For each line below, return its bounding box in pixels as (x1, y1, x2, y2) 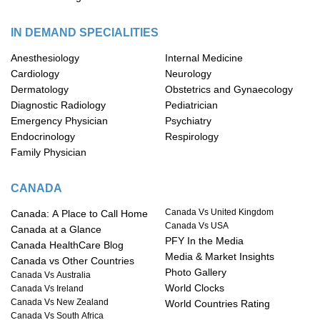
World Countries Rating (165, 298, 270, 310)
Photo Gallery (165, 266, 226, 279)
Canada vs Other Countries (11, 255, 134, 267)
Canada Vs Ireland (11, 284, 84, 294)
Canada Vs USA (165, 221, 229, 231)
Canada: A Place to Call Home (11, 208, 148, 220)
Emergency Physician (11, 115, 108, 127)
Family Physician (11, 146, 86, 159)
